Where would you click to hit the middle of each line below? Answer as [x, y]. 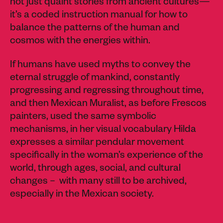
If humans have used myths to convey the [100, 66]
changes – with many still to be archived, [98, 182]
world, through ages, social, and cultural [95, 169]
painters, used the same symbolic [83, 118]
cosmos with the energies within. [82, 42]
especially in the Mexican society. [82, 195]
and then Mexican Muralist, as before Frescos [108, 105]
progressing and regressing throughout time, [107, 92]
